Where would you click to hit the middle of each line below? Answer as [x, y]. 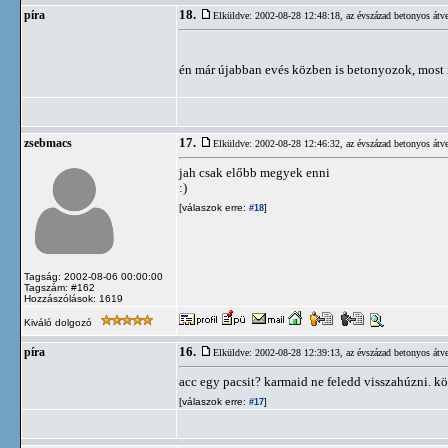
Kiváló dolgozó [59, 322]
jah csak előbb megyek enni [254, 172]
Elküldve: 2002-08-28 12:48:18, [279, 15]
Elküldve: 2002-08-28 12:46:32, [279, 143]
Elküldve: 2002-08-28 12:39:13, [279, 352]
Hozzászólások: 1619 [73, 298]
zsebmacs [48, 143]
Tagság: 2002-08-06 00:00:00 [93, 276]
